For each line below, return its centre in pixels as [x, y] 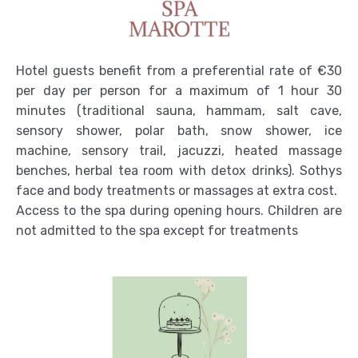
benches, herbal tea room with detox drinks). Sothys [179, 144]
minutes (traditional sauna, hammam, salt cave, [179, 84]
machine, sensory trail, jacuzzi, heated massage [179, 124]
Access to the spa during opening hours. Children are [179, 184]
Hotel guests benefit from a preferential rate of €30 [179, 44]
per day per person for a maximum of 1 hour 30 [179, 64]
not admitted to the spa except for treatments [157, 204]
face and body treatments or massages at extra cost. [177, 164]
